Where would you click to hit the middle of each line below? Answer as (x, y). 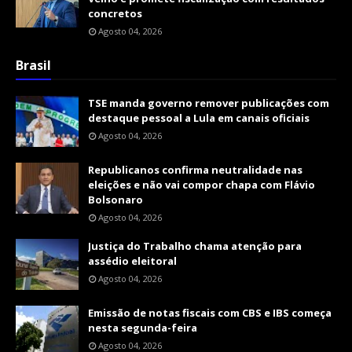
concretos (115, 14)
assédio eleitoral (132, 261)
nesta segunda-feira (143, 328)
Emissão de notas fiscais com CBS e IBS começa (210, 313)
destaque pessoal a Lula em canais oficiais (199, 118)
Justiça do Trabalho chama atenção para (195, 246)
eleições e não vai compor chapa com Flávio (202, 185)
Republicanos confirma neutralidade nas (195, 170)
